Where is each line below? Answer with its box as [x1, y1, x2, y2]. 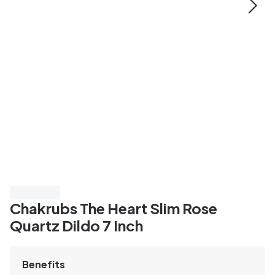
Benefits [22, 257, 65, 271]
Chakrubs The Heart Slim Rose [10, 198, 217, 217]
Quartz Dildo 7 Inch [10, 215, 143, 234]
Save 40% [16, 187, 54, 197]
